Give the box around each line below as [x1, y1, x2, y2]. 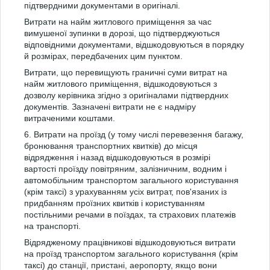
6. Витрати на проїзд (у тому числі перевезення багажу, [24, 130, 243, 139]
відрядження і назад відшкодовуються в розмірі [24, 152, 210, 162]
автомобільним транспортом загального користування [24, 175, 239, 185]
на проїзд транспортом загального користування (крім [24, 249, 238, 259]
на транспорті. [24, 221, 81, 231]
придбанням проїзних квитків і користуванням [24, 198, 205, 208]
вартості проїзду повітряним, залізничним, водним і [24, 164, 227, 174]
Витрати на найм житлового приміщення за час [24, 17, 212, 27]
